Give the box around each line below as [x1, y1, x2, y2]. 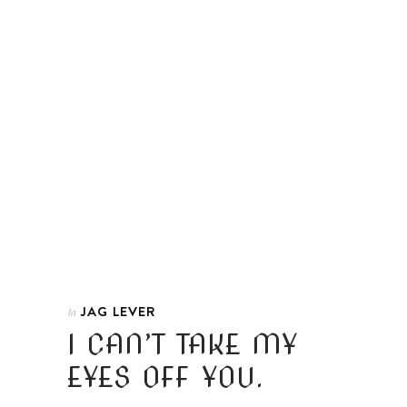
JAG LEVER [80, 301, 156, 321]
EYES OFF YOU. [67, 360, 263, 393]
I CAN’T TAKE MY [67, 327, 298, 361]
